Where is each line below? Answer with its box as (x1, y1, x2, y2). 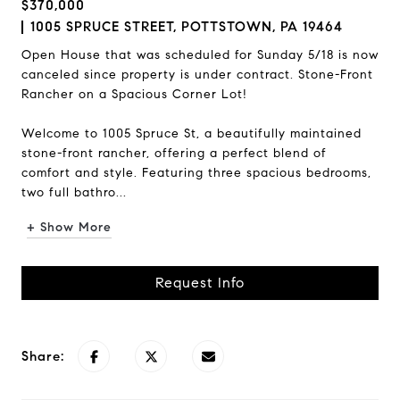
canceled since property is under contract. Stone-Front (21, 67, 373, 82)
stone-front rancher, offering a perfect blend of (21, 146, 327, 161)
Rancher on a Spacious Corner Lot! (21, 87, 247, 102)
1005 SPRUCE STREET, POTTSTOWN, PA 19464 (30, 19, 343, 35)
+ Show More (27, 220, 112, 235)
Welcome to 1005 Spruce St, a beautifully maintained (21, 126, 362, 141)
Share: (21, 348, 64, 364)
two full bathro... (21, 185, 127, 200)
